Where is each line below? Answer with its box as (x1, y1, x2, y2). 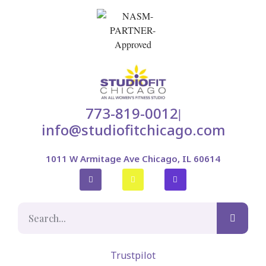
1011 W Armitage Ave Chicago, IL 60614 (46, 153, 220, 165)
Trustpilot (110, 249, 156, 262)
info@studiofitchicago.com (41, 120, 225, 140)
